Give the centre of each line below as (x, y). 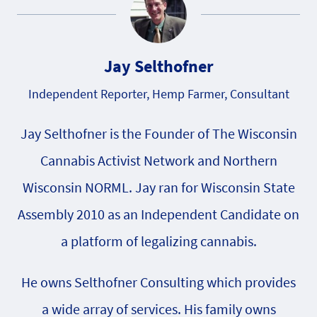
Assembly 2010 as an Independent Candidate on (158, 214)
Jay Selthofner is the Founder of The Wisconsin (158, 133)
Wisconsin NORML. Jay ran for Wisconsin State (158, 187)
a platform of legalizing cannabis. (158, 241)
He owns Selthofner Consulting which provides (158, 282)
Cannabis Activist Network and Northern (158, 160)
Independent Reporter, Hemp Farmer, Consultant (158, 94)
